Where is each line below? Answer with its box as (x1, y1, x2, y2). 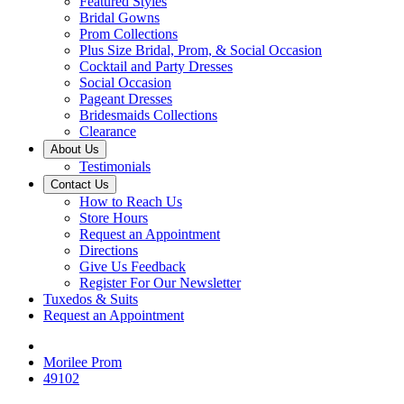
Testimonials (79, 159, 151, 174)
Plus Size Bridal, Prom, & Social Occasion (79, 42, 322, 58)
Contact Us (50, 178, 109, 191)
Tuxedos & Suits (43, 291, 138, 307)
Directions (79, 243, 138, 258)
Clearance (79, 124, 136, 139)
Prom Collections (79, 26, 178, 41)
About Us (50, 142, 99, 156)
